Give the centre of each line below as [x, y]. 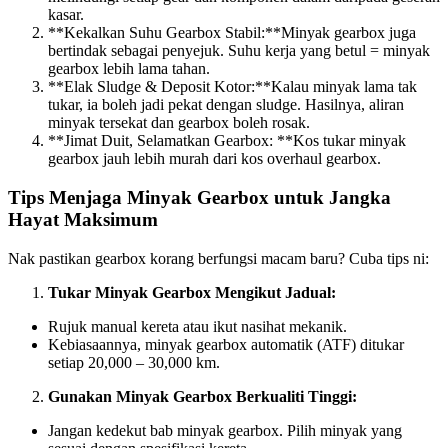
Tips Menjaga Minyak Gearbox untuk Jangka [199, 197]
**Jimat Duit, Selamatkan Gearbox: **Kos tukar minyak [227, 141]
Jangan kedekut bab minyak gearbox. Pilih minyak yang [225, 430]
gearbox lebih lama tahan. [129, 69]
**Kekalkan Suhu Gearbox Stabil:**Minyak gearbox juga [232, 33]
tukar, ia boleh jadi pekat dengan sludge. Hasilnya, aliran [226, 105]
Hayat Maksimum [83, 219]
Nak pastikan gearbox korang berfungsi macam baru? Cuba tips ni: [218, 258]
